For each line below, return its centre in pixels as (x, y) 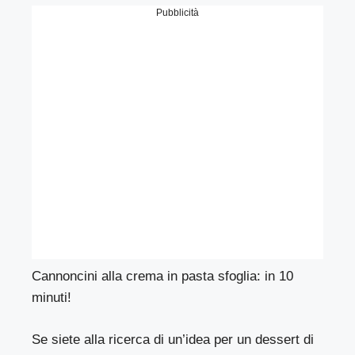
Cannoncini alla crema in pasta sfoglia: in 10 (163, 277)
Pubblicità (177, 13)
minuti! (52, 298)
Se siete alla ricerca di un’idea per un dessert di (173, 339)
